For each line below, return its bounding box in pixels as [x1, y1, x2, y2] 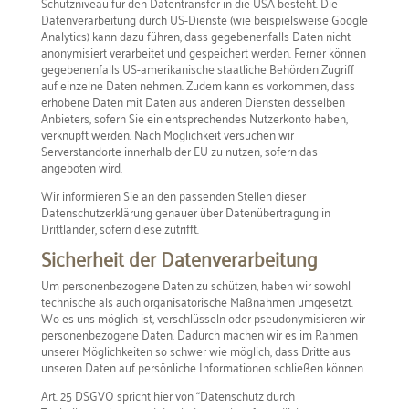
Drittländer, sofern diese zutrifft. [40, 216, 199, 239]
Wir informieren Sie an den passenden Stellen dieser [40, 184, 306, 206]
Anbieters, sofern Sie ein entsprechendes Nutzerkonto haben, [40, 106, 348, 129]
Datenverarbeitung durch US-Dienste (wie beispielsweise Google [40, 7, 368, 30]
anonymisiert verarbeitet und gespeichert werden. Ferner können [40, 40, 366, 63]
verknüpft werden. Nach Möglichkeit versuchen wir [40, 122, 294, 145]
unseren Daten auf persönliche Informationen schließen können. [40, 355, 365, 378]
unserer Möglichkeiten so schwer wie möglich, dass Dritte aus [40, 339, 351, 362]
